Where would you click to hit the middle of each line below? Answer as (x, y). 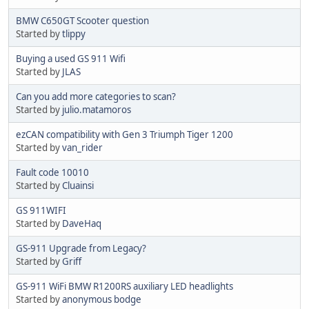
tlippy (74, 33)
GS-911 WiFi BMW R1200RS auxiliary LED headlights (124, 286)
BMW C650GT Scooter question (82, 20)
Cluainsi (78, 185)
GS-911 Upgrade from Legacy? (81, 248)
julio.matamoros (97, 109)
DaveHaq (82, 223)
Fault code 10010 (52, 172)
